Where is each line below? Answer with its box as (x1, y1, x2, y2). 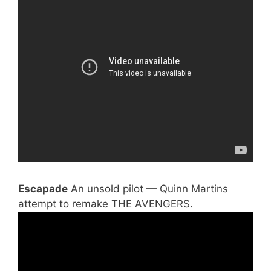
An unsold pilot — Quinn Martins (68, 183, 228, 195)
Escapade (18, 183, 68, 195)
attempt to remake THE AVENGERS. (18, 198, 193, 210)
